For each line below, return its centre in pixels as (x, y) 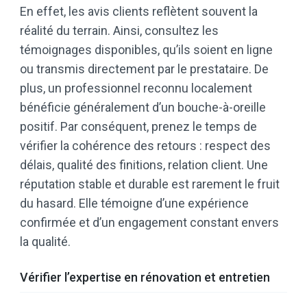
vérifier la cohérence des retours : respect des (145, 146)
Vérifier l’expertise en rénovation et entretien (145, 278)
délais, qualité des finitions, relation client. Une (144, 165)
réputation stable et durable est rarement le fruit (150, 184)
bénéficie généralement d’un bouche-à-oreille (143, 108)
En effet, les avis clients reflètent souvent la (139, 12)
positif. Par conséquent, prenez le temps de (138, 127)
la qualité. (45, 242)
